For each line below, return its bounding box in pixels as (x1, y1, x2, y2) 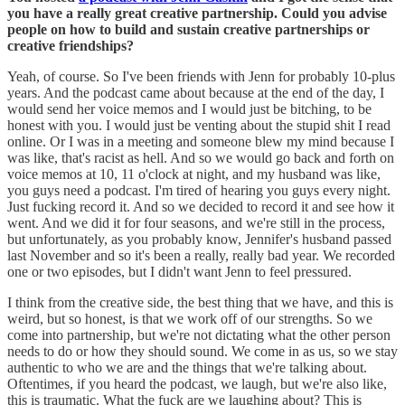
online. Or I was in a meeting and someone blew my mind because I (7, 133, 394, 149)
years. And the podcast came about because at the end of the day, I (7, 84, 384, 100)
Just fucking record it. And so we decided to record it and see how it (7, 198, 394, 214)
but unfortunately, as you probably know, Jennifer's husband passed (7, 231, 391, 247)
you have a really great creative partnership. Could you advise (7, 5, 387, 21)
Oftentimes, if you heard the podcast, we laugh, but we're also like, (7, 375, 387, 391)
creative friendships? (7, 37, 134, 53)
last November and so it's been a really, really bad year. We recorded (7, 247, 395, 263)
